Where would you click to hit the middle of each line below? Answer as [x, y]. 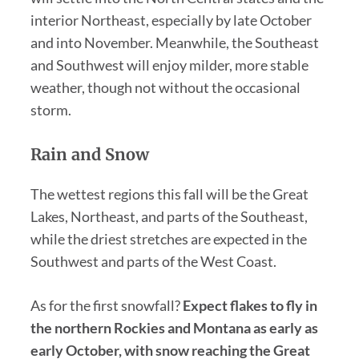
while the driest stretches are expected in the [168, 238]
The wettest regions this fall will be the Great [169, 194]
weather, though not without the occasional [165, 87]
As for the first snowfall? [106, 305]
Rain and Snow [89, 154]
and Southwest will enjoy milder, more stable [169, 65]
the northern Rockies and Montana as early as [174, 327]
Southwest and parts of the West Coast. [153, 261]
